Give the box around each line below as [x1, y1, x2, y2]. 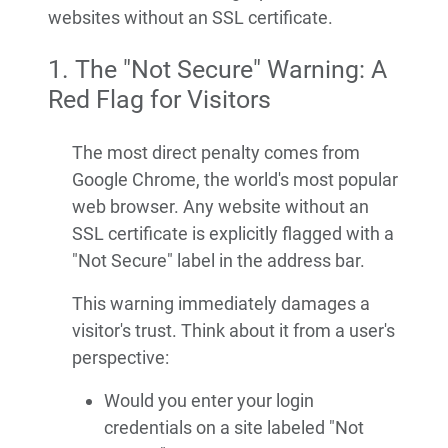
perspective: [72, 347, 169, 369]
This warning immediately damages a [72, 293, 370, 315]
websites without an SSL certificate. [48, 7, 333, 29]
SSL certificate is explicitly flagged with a [72, 223, 394, 245]
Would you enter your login [104, 390, 314, 412]
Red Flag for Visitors [48, 85, 271, 115]
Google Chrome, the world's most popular [72, 169, 398, 191]
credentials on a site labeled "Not [104, 417, 364, 439]
